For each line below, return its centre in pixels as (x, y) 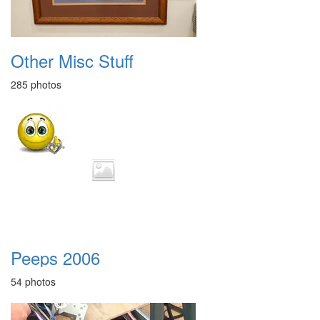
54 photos (33, 281)
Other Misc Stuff (72, 60)
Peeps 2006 (55, 257)
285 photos (36, 84)
